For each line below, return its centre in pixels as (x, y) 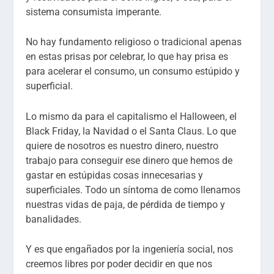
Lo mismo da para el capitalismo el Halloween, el (131, 116)
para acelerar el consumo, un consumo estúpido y (133, 72)
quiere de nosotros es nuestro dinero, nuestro (122, 146)
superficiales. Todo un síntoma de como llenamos (133, 190)
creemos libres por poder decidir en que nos (119, 264)
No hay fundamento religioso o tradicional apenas (134, 42)
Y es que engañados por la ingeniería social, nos (130, 250)
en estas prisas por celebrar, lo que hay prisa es (127, 57)
